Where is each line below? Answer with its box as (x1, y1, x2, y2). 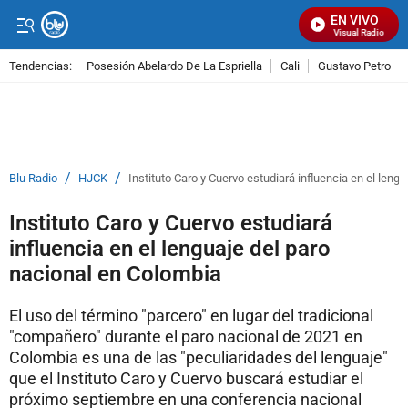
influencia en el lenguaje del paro (9, 236, 331, 261)
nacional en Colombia (9, 261, 221, 287)
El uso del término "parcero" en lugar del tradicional (9, 306, 373, 325)
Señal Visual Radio (301, 27, 378, 37)
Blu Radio (9, 171, 57, 185)
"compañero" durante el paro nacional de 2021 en (9, 327, 362, 346)
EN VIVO (331, 13, 379, 27)
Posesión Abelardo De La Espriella (87, 58, 262, 73)
